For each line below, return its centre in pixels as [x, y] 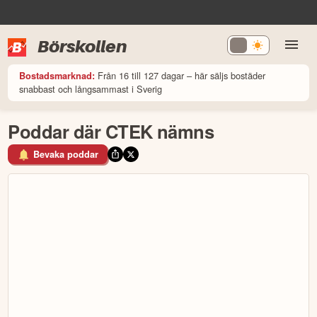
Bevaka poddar [66, 155]
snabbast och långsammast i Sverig [91, 88]
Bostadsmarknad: [57, 75]
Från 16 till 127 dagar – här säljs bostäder [182, 75]
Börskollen [82, 46]
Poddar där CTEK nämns [111, 131]
